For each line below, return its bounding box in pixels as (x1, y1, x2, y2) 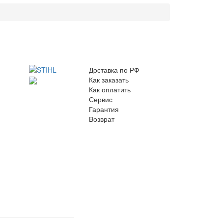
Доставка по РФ (89, 65, 139, 75)
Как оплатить (89, 84, 131, 94)
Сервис (89, 94, 112, 104)
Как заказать (89, 75, 129, 84)
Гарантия (89, 104, 119, 114)
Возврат (89, 114, 114, 124)
